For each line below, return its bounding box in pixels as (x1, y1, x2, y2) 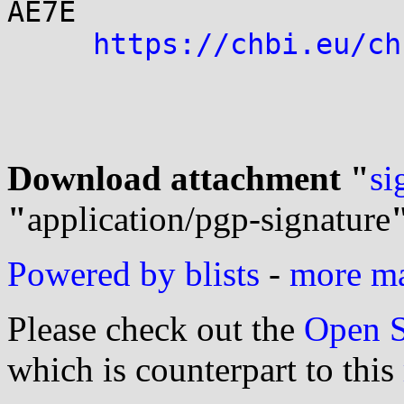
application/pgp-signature (27, 199, 390, 238)
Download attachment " (7, 159, 370, 197)
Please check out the (7, 309, 304, 348)
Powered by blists (7, 254, 260, 293)
